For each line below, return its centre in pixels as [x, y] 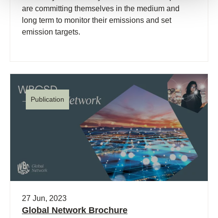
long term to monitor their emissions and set [97, 20]
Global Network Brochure [75, 210]
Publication [47, 100]
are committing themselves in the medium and [101, 9]
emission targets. [51, 32]
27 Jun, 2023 [44, 199]
